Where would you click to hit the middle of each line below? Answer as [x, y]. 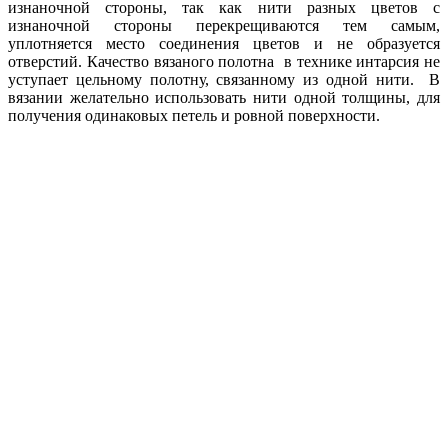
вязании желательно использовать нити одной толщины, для [224, 97]
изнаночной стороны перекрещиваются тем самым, [224, 25]
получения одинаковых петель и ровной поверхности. [194, 115]
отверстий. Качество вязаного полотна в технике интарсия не [224, 61]
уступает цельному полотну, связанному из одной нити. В [224, 79]
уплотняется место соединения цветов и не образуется [224, 43]
